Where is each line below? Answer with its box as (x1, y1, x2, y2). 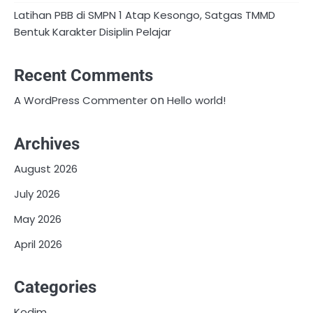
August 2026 (14, 161, 78, 176)
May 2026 (14, 211, 61, 226)
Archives (14, 133, 80, 154)
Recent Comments (14, 66, 153, 86)
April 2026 (14, 236, 62, 252)
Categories (14, 277, 96, 298)
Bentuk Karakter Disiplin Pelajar (14, 24, 171, 40)
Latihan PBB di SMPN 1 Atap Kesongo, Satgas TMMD (14, 8, 275, 23)
